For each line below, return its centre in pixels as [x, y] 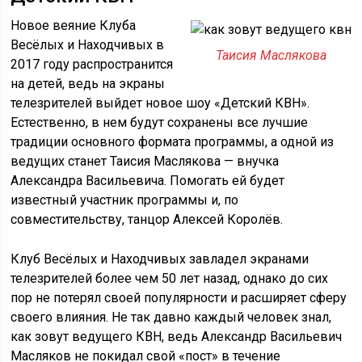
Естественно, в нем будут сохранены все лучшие [160, 122]
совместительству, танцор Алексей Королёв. [147, 219]
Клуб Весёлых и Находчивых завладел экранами [160, 259]
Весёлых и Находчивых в [88, 45]
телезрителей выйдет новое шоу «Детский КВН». [160, 103]
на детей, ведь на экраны [88, 84]
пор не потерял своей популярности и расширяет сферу [179, 298]
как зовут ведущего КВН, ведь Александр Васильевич [177, 337]
